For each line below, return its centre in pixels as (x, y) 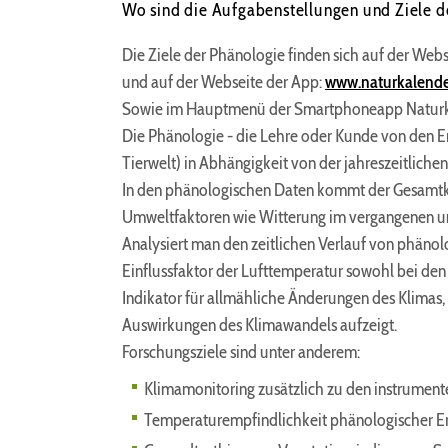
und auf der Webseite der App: (223, 82)
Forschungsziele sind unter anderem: (241, 352)
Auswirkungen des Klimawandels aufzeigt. (259, 325)
